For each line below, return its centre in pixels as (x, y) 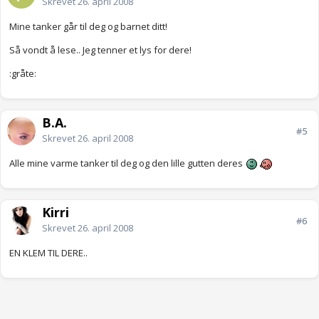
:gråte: (23, 74)
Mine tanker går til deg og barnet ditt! (88, 27)
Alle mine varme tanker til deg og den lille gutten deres (127, 163)
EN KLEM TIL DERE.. (48, 253)
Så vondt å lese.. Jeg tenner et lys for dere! (100, 50)
